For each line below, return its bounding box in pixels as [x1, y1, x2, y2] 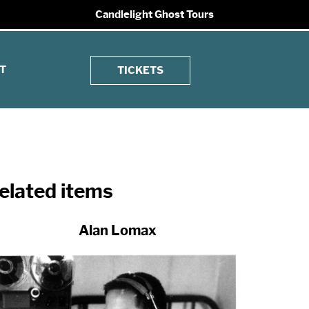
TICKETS [117, 64, 164, 77]
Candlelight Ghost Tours [95, 8, 214, 21]
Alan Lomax [79, 222, 157, 239]
